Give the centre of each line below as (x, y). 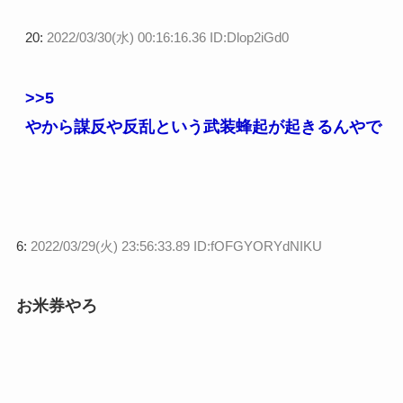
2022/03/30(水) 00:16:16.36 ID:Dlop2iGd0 (167, 37)
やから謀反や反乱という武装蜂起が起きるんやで (203, 126)
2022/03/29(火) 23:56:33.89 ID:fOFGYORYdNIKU (176, 246)
